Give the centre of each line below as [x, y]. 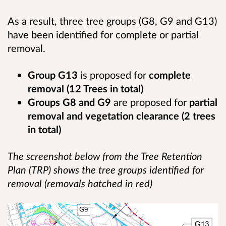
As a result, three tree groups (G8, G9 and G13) [112, 20]
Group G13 [54, 74]
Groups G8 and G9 [71, 102]
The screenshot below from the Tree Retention [105, 156]
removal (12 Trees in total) [86, 88]
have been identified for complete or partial [103, 34]
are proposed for [150, 102]
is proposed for [113, 74]
